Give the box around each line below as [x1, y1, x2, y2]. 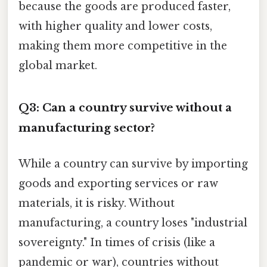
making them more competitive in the [18, 39, 227, 53]
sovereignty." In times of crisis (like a [18, 235, 215, 249]
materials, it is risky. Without [18, 196, 175, 210]
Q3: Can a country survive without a [18, 101, 232, 115]
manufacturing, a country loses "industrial [18, 216, 247, 229]
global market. [18, 59, 97, 73]
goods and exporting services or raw [18, 176, 218, 190]
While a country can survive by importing [18, 157, 248, 170]
